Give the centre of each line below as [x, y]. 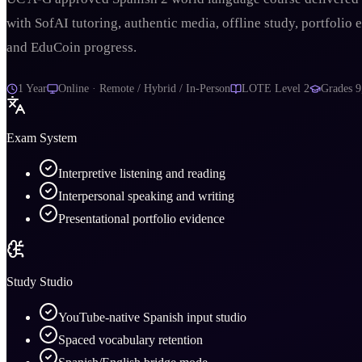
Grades [338, 89]
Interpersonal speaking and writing [146, 196]
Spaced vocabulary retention [130, 340]
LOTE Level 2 [276, 89]
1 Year [32, 89]
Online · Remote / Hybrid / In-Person [144, 89]
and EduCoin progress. [72, 48]
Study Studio [40, 282]
